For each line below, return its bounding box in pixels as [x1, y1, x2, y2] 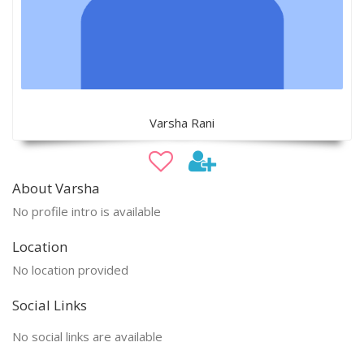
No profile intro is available [12, 202, 161, 219]
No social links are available [12, 327, 162, 344]
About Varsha [12, 178, 100, 197]
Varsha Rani [149, 114, 214, 131]
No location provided [12, 261, 128, 278]
